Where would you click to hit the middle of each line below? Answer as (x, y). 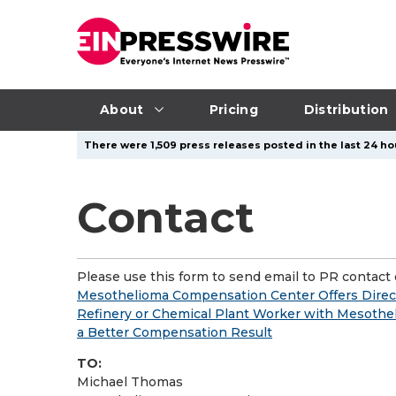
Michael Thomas (130, 382)
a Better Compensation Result (175, 332)
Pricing (233, 109)
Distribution (346, 109)
